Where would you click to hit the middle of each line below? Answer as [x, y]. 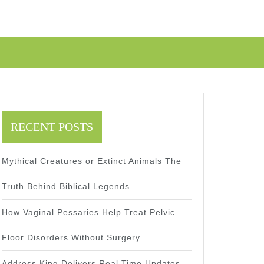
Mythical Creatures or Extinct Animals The [92, 161]
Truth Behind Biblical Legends [66, 186]
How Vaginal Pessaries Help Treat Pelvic [88, 212]
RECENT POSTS [52, 126]
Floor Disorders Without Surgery [71, 237]
